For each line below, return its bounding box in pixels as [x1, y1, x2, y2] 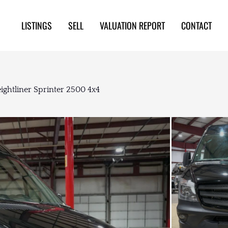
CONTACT [181, 19, 212, 33]
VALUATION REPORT [100, 19, 165, 33]
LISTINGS [21, 19, 52, 33]
